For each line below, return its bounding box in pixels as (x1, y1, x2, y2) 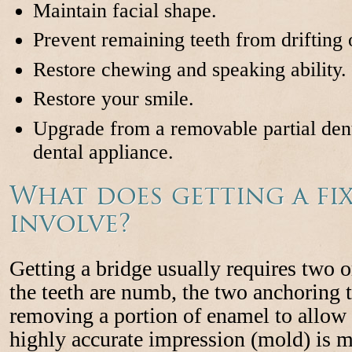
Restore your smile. (32, 87, 194, 111)
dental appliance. (32, 140, 174, 163)
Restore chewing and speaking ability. (32, 57, 346, 81)
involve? (9, 207, 131, 240)
